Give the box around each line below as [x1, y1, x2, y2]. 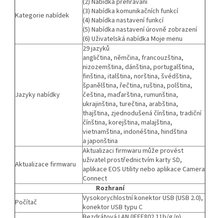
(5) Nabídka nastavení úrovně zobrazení [83, 24, 197, 35]
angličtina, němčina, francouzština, [83, 53, 183, 63]
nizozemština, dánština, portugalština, [83, 62, 194, 72]
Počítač [15, 197, 37, 207]
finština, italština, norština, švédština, [83, 71, 192, 81]
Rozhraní [95, 183, 125, 193]
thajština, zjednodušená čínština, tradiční [83, 108, 201, 118]
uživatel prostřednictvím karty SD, [83, 155, 182, 165]
